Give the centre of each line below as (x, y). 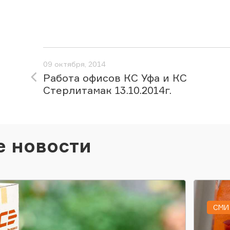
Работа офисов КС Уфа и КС (115, 78)
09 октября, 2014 (74, 64)
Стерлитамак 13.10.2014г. (107, 90)
